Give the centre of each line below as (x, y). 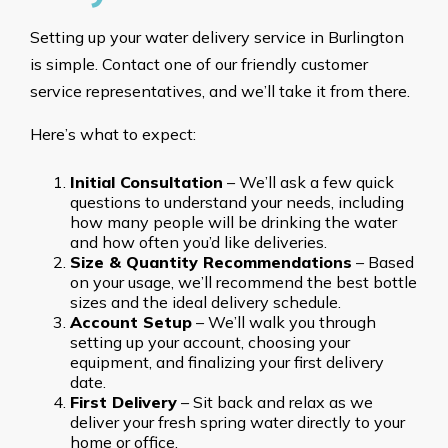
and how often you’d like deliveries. (198, 242)
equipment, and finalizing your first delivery (227, 362)
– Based (383, 262)
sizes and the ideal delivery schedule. (205, 302)
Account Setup (131, 322)
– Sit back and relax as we (275, 402)
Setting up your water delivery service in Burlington (217, 37)
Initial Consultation (146, 182)
